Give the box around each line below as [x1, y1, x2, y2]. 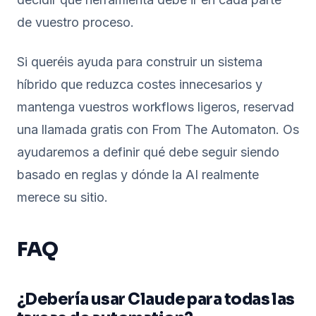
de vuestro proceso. [17, 15, 134, 30]
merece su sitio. [17, 190, 108, 205]
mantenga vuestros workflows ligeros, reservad [17, 99, 294, 114]
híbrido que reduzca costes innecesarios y [17, 77, 262, 92]
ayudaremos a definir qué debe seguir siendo [17, 145, 279, 159]
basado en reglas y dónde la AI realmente [17, 167, 259, 182]
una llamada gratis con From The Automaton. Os [17, 122, 299, 137]
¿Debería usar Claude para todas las [17, 290, 295, 309]
